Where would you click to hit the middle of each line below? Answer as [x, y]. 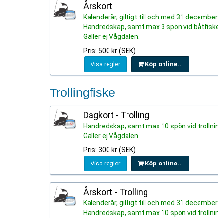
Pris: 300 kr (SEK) [109, 150]
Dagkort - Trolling [116, 115]
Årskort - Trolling [116, 192]
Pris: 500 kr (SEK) [109, 51]
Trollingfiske [82, 92]
